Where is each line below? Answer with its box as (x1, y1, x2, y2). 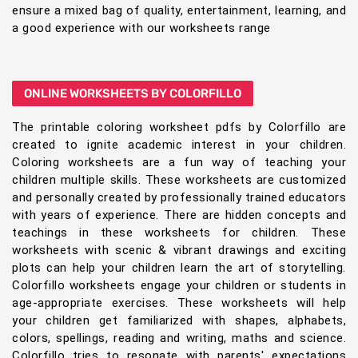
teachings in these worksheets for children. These (12, 225, 346, 241)
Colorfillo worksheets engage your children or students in (12, 278, 346, 293)
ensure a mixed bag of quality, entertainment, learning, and (12, 3, 346, 18)
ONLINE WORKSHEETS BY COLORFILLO (24, 86, 241, 101)
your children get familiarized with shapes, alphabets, (12, 313, 346, 328)
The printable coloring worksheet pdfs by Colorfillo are (12, 120, 346, 135)
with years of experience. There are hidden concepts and (12, 208, 346, 223)
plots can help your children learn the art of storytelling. (12, 261, 346, 276)
